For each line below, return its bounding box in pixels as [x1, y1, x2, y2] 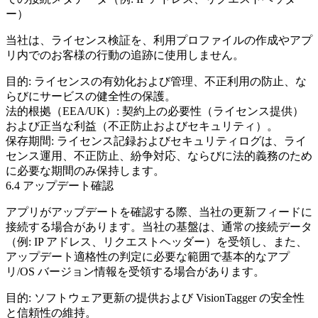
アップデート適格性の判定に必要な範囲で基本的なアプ [6, 251, 290, 263]
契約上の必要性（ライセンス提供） [119, 105, 304, 117]
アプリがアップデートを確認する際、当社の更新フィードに [6, 206, 312, 218]
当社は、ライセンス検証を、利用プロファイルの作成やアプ [6, 34, 312, 46]
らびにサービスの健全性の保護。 [6, 90, 176, 102]
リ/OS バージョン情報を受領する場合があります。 [6, 265, 265, 278]
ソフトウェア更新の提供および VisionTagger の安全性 [31, 292, 305, 304]
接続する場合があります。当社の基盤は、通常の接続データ [6, 221, 312, 233]
